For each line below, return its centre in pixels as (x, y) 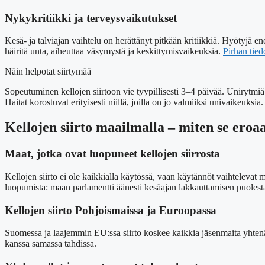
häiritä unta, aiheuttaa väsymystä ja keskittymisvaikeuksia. (114, 51)
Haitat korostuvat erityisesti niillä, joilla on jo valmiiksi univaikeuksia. (134, 102)
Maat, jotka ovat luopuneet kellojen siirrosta (112, 154)
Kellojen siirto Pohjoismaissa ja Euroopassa (111, 210)
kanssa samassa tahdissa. (51, 244)
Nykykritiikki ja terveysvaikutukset (91, 18)
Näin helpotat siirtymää (48, 72)
